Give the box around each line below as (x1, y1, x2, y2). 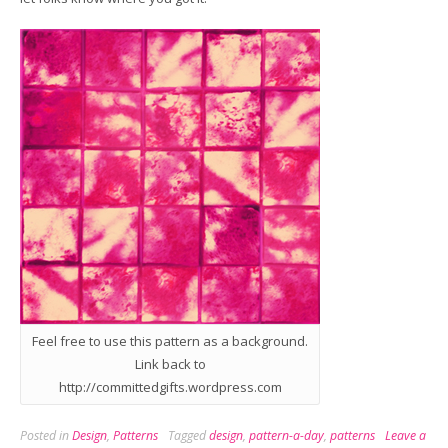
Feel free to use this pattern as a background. (32, 332, 308, 351)
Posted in (20, 426, 72, 444)
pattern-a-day (249, 426, 324, 444)
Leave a (385, 426, 426, 444)
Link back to (134, 355, 206, 374)
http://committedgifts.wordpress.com (58, 378, 282, 397)
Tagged (168, 426, 209, 444)
